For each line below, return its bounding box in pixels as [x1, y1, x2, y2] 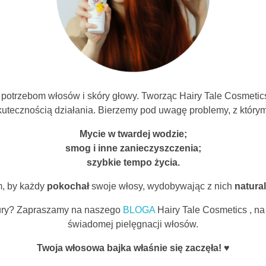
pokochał [47, 180, 89, 191]
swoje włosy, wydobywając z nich [89, 180, 235, 191]
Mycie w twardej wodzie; [79, 128, 187, 139]
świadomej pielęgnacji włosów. [68, 218, 198, 229]
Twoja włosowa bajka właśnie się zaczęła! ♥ [36, 242, 230, 253]
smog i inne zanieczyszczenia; [65, 142, 201, 153]
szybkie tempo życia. [86, 157, 180, 167]
